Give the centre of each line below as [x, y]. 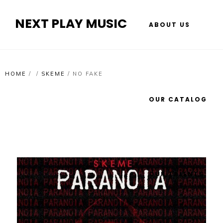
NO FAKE [88, 74]
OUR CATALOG [178, 99]
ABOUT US [169, 25]
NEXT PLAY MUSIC [71, 24]
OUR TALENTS [176, 174]
